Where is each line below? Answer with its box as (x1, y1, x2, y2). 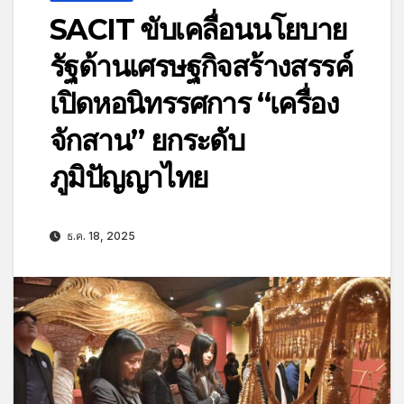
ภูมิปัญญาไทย (50, 159, 208, 195)
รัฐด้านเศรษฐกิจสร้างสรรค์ (50, 48, 352, 84)
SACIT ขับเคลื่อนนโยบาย (50, 11, 347, 47)
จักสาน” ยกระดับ (50, 122, 244, 158)
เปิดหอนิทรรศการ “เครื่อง (50, 85, 338, 121)
